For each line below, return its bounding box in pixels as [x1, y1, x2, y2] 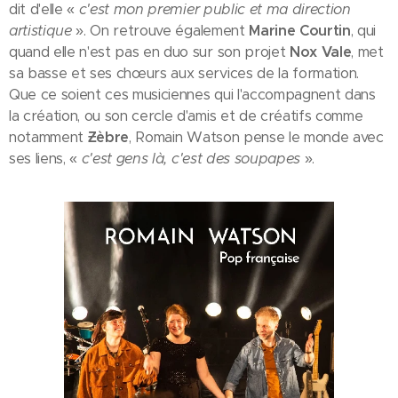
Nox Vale [289, 42, 352, 61]
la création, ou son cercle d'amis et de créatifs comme [9, 106, 363, 125]
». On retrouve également [76, 20, 245, 40]
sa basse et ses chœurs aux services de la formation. [9, 63, 359, 83]
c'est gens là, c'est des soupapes [77, 148, 305, 168]
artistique [9, 20, 76, 40]
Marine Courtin [244, 20, 351, 40]
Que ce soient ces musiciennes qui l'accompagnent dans [9, 84, 376, 104]
